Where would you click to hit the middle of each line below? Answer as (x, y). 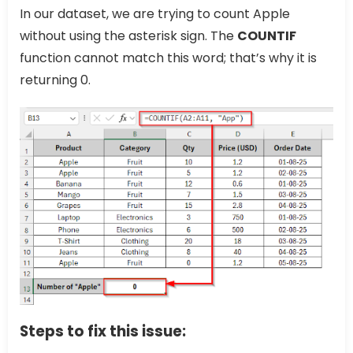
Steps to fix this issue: (103, 331)
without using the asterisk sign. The (128, 36)
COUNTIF (267, 36)
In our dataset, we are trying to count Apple (155, 14)
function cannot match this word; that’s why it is (168, 58)
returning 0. (55, 80)
